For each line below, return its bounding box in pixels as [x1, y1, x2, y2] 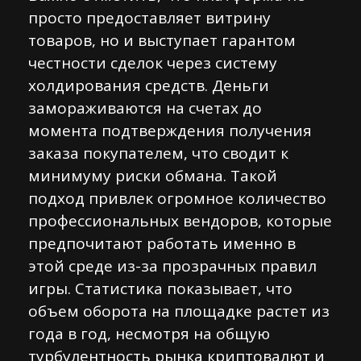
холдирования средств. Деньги [28, 75, 269, 96]
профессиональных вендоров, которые [28, 210, 332, 231]
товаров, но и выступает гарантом [28, 30, 296, 51]
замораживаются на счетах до [28, 98, 262, 118]
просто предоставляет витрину [28, 7, 271, 28]
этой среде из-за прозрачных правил [28, 255, 317, 276]
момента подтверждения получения [28, 120, 312, 141]
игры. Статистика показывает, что [28, 278, 293, 299]
